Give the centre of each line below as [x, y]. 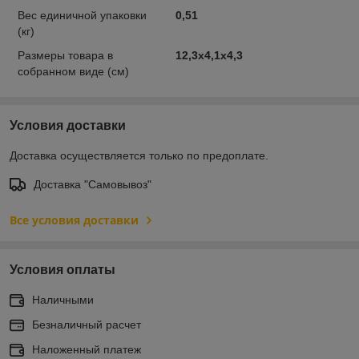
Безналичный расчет [87, 324]
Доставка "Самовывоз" [93, 184]
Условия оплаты [63, 269]
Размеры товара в [65, 55]
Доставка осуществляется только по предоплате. [139, 155]
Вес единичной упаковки [82, 15]
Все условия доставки [74, 220]
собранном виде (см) [73, 71]
